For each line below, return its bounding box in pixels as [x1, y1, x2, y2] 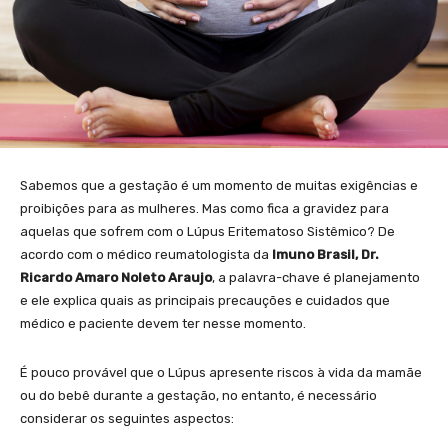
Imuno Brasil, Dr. [272, 246, 379, 262]
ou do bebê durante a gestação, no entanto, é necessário [20, 387, 377, 403]
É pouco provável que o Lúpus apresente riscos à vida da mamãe [20, 364, 422, 380]
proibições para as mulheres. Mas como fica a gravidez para [20, 200, 389, 216]
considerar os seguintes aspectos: [20, 410, 234, 426]
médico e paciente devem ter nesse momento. [20, 315, 306, 331]
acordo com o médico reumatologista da [20, 246, 272, 262]
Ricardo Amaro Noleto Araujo [20, 269, 212, 285]
